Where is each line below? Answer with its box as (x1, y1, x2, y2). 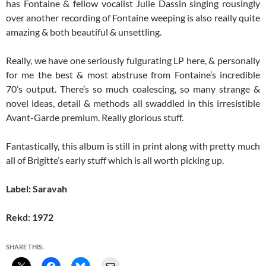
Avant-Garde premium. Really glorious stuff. (6, 112, 183, 123)
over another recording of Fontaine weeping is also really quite (6, 12, 260, 24)
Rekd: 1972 (6, 211, 53, 223)
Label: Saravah (6, 183, 67, 195)
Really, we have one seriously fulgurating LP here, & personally (6, 55, 260, 66)
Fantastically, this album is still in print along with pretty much (6, 140, 260, 152)
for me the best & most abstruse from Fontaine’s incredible (6, 69, 260, 81)
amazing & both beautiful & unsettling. (6, 26, 161, 38)
